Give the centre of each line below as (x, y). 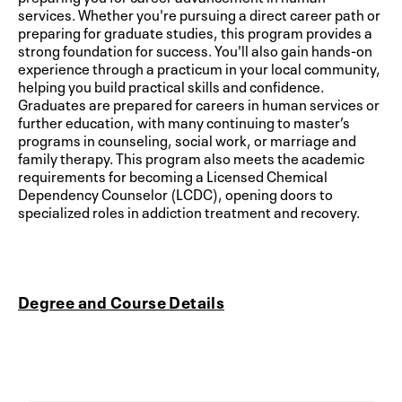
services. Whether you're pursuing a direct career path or (199, 13)
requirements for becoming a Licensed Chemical (173, 175)
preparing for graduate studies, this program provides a (195, 31)
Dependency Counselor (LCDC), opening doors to (175, 192)
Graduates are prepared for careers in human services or (199, 103)
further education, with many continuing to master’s (184, 121)
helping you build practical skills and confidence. (171, 85)
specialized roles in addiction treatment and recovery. (189, 210)
